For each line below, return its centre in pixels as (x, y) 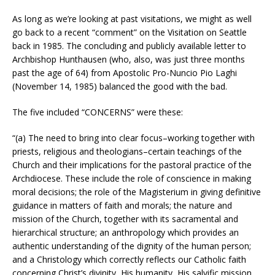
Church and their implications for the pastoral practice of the (132, 165)
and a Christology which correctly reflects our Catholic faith (129, 260)
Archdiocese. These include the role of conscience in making (132, 179)
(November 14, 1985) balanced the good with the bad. (120, 87)
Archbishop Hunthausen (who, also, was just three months (129, 60)
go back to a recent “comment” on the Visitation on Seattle (130, 33)
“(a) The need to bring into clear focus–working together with (134, 138)
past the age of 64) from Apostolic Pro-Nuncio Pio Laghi (125, 73)
